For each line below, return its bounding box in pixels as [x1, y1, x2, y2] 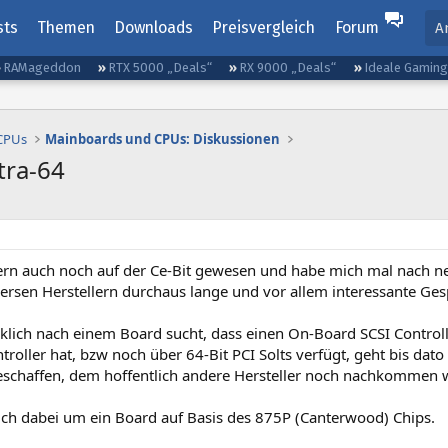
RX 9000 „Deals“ [239, 60, 337, 75]
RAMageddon [3, 60, 82, 75]
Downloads [114, 18, 194, 37]
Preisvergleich [212, 18, 316, 37]
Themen [36, 18, 95, 37]
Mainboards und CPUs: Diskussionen [45, 130, 281, 148]
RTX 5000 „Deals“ [108, 60, 213, 75]
